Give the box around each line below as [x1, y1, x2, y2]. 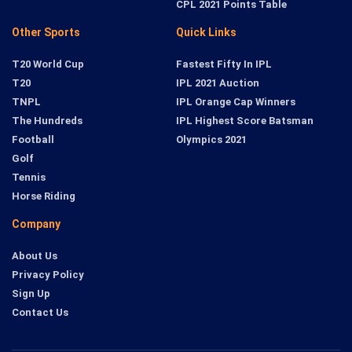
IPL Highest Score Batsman [176, 114, 313, 126]
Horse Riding [12, 189, 75, 202]
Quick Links [176, 25, 236, 38]
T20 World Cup [12, 57, 84, 70]
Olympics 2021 [176, 133, 247, 145]
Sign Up [12, 287, 50, 299]
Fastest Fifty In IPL [176, 57, 272, 70]
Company [12, 217, 60, 230]
